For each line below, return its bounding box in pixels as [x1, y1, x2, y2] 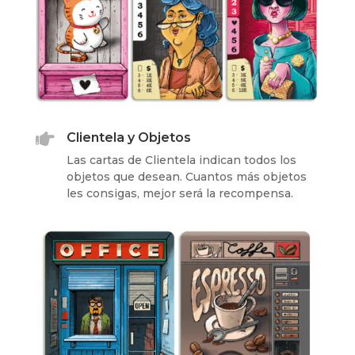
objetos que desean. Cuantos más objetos [66, 169, 307, 184]
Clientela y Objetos [66, 129, 191, 145]
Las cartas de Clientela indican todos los [66, 152, 296, 167]
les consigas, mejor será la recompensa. [66, 185, 293, 200]
